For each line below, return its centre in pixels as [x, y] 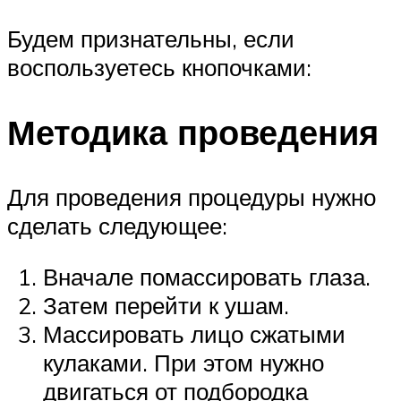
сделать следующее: [117, 225]
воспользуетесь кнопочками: [159, 67]
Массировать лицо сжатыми [194, 334]
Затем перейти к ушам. [166, 306]
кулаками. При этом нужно [183, 363]
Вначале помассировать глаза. [207, 277]
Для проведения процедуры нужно [192, 196]
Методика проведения [193, 132]
